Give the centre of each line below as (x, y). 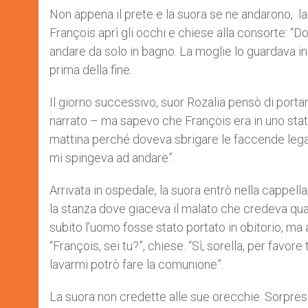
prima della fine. (91, 70)
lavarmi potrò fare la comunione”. (136, 264)
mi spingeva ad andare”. (113, 158)
